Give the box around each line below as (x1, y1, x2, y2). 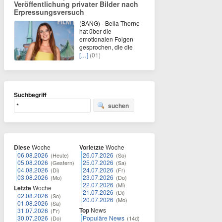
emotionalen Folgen (79, 35, 133, 43)
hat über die (79, 27, 111, 35)
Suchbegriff (14, 90, 47, 99)
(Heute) (51, 151, 69, 159)
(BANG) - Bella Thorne (79, 19, 140, 27)
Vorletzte (79, 143, 104, 152)
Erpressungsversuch (14, 7, 84, 17)
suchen (108, 101, 129, 110)
